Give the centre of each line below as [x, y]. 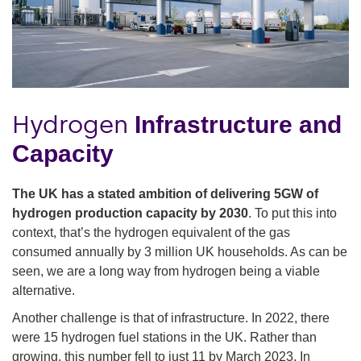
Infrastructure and [238, 124]
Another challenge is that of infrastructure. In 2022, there [171, 317]
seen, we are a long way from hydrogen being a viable [166, 271]
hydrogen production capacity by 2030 [130, 213]
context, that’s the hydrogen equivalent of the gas [151, 232]
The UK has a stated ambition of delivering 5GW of [165, 193]
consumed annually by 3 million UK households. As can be [180, 251]
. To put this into [293, 213]
